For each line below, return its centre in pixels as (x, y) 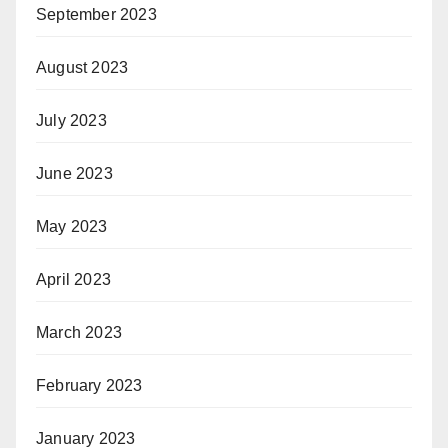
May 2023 (72, 226)
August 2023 (82, 67)
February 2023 (89, 385)
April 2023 (73, 279)
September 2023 (96, 14)
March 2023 (79, 332)
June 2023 (74, 173)
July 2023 (71, 120)
